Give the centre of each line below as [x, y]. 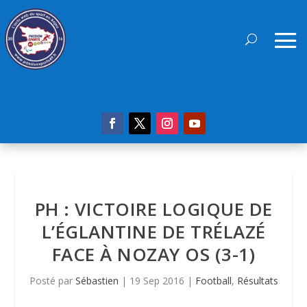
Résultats [257, 281]
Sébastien [97, 281]
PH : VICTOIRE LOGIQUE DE [153, 209]
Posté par [52, 281]
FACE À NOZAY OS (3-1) [153, 255]
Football [213, 281]
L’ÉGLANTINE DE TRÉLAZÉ [153, 232]
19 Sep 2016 [157, 281]
